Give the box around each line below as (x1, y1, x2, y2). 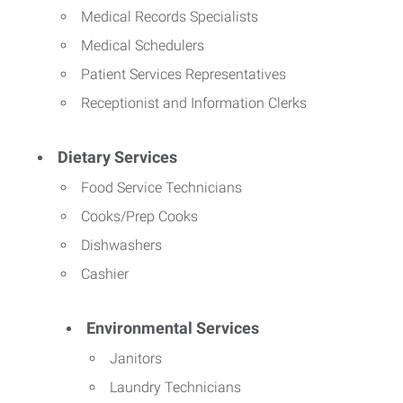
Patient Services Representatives (81, 65, 286, 83)
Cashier (81, 264, 129, 282)
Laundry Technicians (110, 378, 241, 396)
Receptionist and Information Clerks (81, 94, 307, 112)
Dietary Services (58, 147, 177, 166)
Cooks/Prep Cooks (81, 207, 198, 225)
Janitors (110, 349, 162, 367)
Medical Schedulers (81, 36, 204, 54)
